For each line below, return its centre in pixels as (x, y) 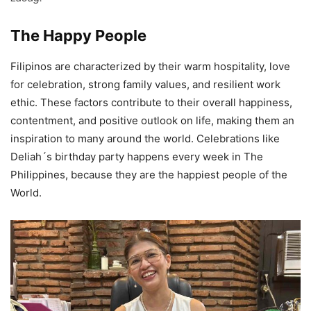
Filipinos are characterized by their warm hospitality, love (150, 67)
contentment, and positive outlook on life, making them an (152, 121)
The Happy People (78, 36)
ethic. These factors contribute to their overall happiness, (151, 103)
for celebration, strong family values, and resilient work (145, 85)
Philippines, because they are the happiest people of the (149, 175)
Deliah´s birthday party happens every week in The (137, 157)
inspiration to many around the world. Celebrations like (145, 139)
